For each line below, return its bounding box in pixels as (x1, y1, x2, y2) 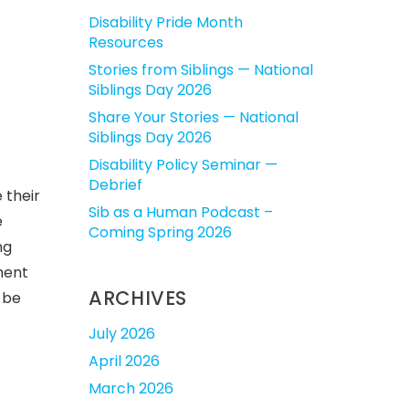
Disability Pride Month (89, 12, 243, 33)
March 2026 (89, 378, 173, 399)
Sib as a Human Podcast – (89, 202, 273, 223)
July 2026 (89, 323, 155, 344)
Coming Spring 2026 (89, 222, 232, 243)
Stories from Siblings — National (89, 59, 313, 80)
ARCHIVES (89, 285, 188, 311)
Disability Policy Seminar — (89, 154, 278, 175)
